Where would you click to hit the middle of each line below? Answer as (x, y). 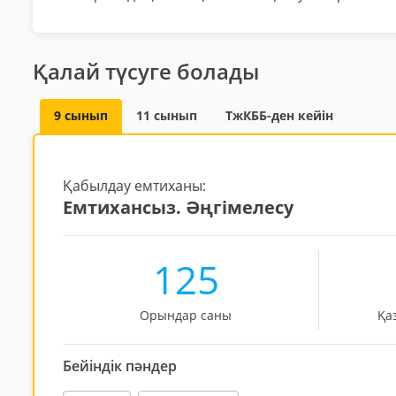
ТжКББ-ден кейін (279, 116)
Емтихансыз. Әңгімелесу (178, 208)
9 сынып (81, 116)
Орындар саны (186, 316)
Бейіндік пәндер (120, 366)
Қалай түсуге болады (146, 72)
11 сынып (167, 116)
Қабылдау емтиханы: (134, 186)
